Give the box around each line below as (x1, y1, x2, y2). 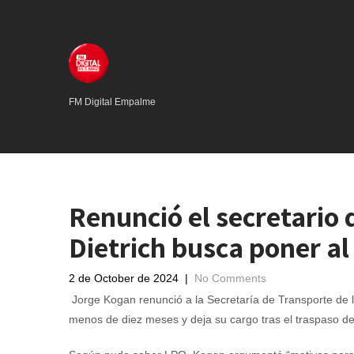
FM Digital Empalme (69, 96, 156, 107)
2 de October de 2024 (69, 272, 179, 284)
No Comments (194, 272, 266, 284)
